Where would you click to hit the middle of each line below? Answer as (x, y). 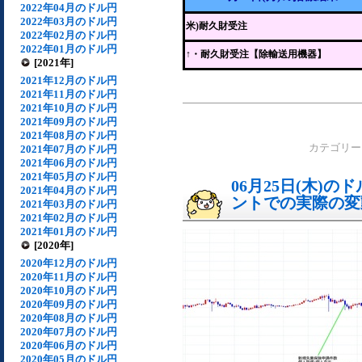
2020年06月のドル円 (69, 345)
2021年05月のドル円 (69, 177)
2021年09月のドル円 (69, 122)
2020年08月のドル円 (69, 318)
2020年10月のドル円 (69, 290)
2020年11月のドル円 (69, 277)
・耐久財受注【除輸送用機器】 (259, 54)
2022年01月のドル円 (69, 49)
